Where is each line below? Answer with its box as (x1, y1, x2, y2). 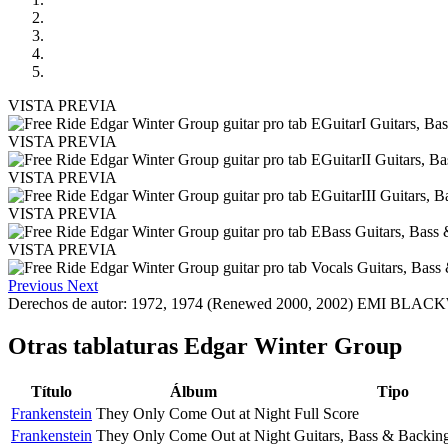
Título (31, 382, 72, 400)
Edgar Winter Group (184, 332, 402, 359)
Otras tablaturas (8, 332, 184, 359)
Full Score (294, 404, 359, 422)
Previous (8, 276, 63, 294)
